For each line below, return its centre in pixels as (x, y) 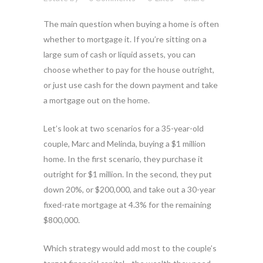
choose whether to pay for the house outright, (129, 70)
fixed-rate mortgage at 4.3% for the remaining (127, 205)
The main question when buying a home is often (131, 24)
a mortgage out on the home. (97, 100)
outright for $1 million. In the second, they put (128, 174)
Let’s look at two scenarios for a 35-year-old (124, 128)
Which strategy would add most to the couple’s (130, 248)
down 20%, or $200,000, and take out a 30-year (129, 189)
